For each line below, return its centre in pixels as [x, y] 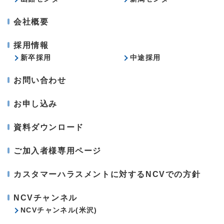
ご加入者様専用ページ [57, 151]
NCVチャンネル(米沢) [59, 210]
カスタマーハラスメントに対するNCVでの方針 [107, 174]
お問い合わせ [40, 80]
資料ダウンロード [49, 127]
